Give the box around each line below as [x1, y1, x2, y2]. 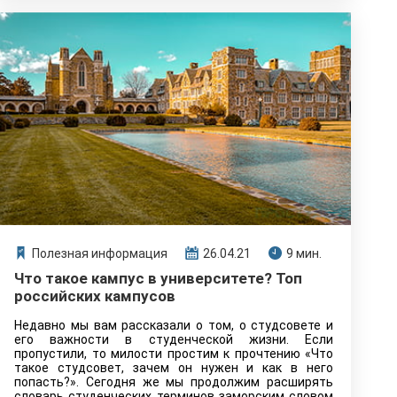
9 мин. [286, 246, 322, 261]
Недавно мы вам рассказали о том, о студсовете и [14, 318, 333, 332]
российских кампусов [14, 287, 175, 305]
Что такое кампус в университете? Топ [14, 269, 302, 287]
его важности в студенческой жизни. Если [14, 332, 333, 346]
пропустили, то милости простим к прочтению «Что [14, 346, 333, 361]
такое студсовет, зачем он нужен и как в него [14, 361, 333, 375]
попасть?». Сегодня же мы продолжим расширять [14, 375, 333, 389]
